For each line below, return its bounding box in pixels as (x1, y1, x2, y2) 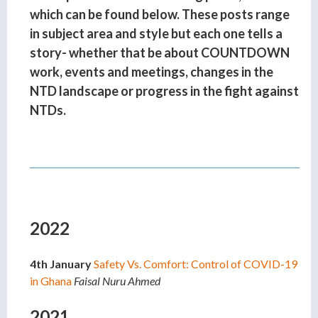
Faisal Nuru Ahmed (74, 274, 160, 288)
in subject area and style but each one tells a (30, 26, 283, 42)
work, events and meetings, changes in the (30, 64, 273, 80)
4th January (30, 257, 92, 271)
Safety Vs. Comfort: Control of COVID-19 (94, 257, 297, 271)
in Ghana (30, 274, 74, 288)
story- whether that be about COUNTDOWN (30, 45, 290, 61)
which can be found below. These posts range (30, 6, 290, 23)
